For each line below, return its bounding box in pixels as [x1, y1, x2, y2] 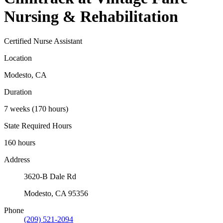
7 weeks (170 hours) [4, 104, 68, 113]
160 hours [4, 138, 35, 147]
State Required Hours [4, 121, 72, 130]
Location [4, 53, 32, 62]
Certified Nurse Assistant [4, 36, 82, 45]
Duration [4, 87, 32, 96]
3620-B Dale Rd [24, 172, 76, 181]
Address [4, 155, 30, 164]
